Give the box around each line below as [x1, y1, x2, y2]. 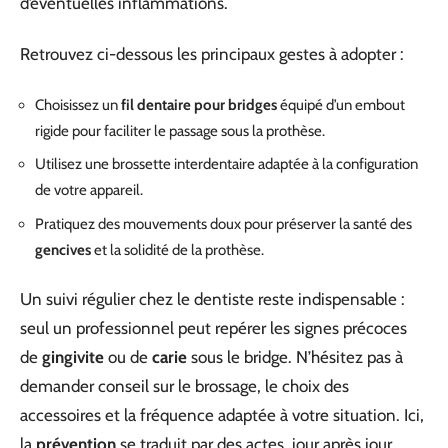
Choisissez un [35, 95, 121, 114]
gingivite [42, 347, 104, 368]
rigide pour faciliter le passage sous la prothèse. [35, 121, 325, 140]
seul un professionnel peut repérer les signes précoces [20, 318, 407, 339]
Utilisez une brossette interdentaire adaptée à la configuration [35, 155, 418, 174]
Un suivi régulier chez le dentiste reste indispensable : [20, 289, 405, 310]
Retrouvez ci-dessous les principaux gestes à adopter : [20, 44, 404, 65]
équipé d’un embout [277, 95, 405, 114]
